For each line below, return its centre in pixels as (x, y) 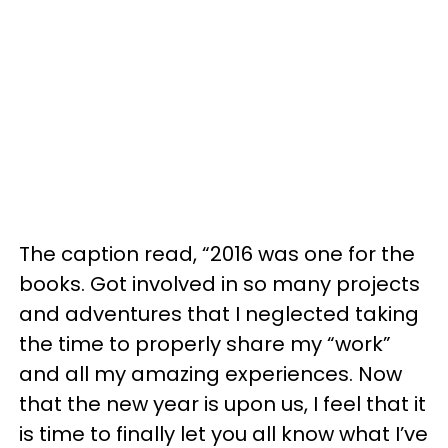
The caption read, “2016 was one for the (217, 253)
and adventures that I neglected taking (219, 313)
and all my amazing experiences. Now (210, 373)
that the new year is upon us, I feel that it (222, 403)
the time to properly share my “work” (205, 343)
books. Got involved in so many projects (219, 283)
